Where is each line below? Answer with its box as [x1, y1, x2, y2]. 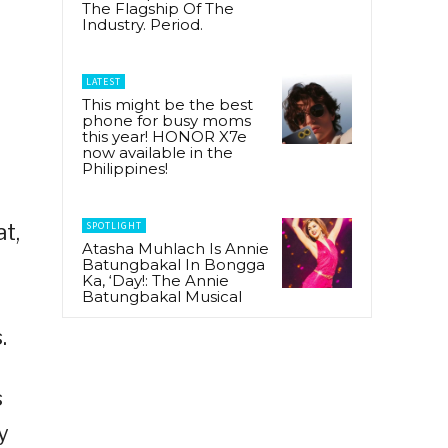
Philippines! [82, 158, 168, 178]
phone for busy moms [82, 110, 251, 130]
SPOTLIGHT [86, 218, 142, 232]
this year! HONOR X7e [82, 126, 247, 146]
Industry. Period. [82, 14, 203, 34]
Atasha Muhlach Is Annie [82, 238, 269, 258]
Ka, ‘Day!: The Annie [82, 270, 229, 290]
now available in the [82, 142, 233, 162]
